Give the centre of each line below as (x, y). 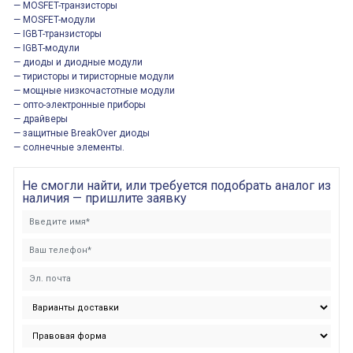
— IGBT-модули (46, 48)
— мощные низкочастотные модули (94, 91)
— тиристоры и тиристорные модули (94, 76)
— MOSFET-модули (54, 20)
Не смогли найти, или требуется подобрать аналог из (176, 186)
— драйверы (41, 119)
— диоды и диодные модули (78, 62)
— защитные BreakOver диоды (82, 133)
